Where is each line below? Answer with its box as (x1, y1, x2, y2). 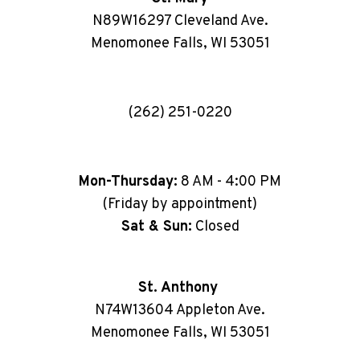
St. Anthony (138, 278, 222, 297)
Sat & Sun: (121, 217, 192, 236)
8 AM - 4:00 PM (178, 172, 281, 191)
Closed (191, 217, 239, 236)
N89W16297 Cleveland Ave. (92, 11, 268, 31)
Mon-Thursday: (79, 172, 178, 191)
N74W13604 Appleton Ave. (95, 301, 265, 320)
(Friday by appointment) (103, 194, 257, 214)
